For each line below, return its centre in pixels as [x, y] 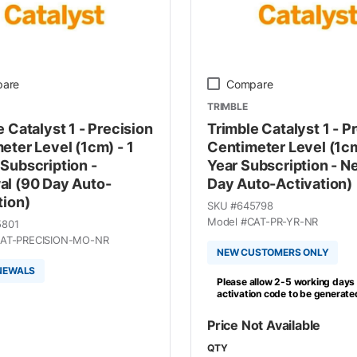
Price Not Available [264, 325]
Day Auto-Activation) [279, 183]
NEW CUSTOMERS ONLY [273, 252]
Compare [249, 84]
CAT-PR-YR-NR [282, 221]
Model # [227, 221]
